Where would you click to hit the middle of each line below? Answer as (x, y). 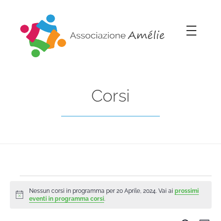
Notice (24, 198)
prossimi (187, 191)
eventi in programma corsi (67, 199)
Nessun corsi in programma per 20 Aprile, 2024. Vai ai (102, 191)
